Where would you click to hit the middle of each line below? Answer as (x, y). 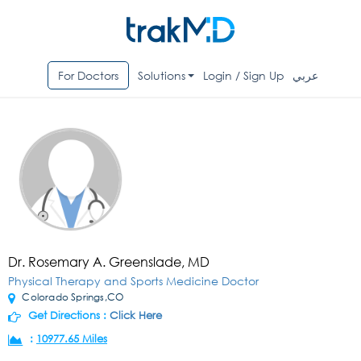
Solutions (161, 76)
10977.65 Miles (72, 339)
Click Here (136, 316)
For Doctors (88, 76)
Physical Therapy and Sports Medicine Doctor (133, 281)
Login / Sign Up (244, 76)
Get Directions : (67, 316)
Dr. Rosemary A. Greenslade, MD (109, 262)
